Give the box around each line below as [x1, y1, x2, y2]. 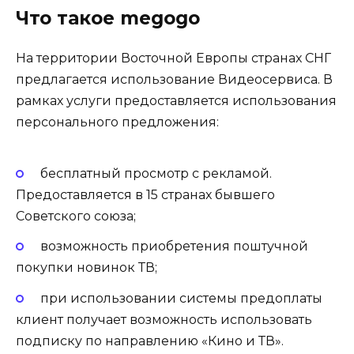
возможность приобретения [40, 239, 233, 254]
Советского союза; [16, 209, 136, 224]
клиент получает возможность [16, 311, 217, 327]
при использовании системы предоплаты [40, 290, 322, 306]
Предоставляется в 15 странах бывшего [16, 187, 275, 203]
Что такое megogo [16, 6, 200, 29]
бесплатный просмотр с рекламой [40, 166, 269, 182]
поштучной [232, 239, 308, 254]
